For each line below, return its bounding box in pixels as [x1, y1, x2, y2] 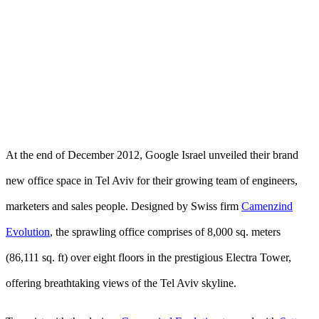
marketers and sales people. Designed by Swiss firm [6, 199, 241, 212]
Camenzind [241, 199, 293, 212]
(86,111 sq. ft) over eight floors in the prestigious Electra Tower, [6, 251, 291, 263]
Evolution [6, 225, 50, 238]
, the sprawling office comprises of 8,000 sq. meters [50, 225, 281, 238]
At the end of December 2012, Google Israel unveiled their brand [6, 148, 298, 161]
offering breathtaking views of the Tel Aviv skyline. [6, 276, 236, 289]
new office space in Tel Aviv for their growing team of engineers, [6, 174, 298, 187]
